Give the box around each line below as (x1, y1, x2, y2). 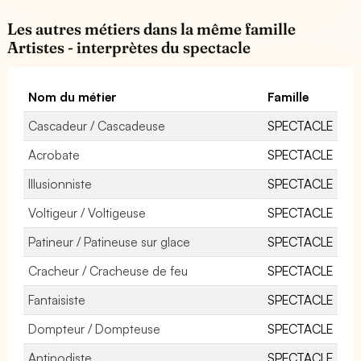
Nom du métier (28, 88, 118, 105)
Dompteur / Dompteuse (28, 320, 161, 337)
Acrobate (28, 146, 80, 163)
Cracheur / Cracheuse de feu (28, 262, 189, 279)
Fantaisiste (28, 291, 85, 308)
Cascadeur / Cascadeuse (28, 117, 166, 134)
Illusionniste (28, 175, 92, 192)
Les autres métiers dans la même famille (7, 19, 297, 39)
